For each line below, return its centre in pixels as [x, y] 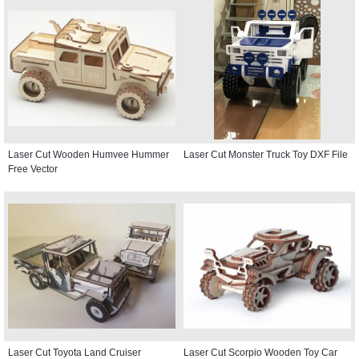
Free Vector [33, 169]
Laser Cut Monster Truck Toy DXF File [266, 154]
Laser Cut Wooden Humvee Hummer [89, 154]
